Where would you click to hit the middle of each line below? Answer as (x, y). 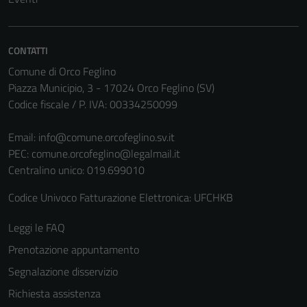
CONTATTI (28, 50)
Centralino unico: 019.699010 (76, 170)
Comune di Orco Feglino (62, 71)
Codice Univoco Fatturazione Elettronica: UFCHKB (121, 197)
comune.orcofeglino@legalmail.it (106, 153)
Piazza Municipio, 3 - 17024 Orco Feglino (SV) (111, 88)
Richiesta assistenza (54, 293)
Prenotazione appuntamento (74, 249)
